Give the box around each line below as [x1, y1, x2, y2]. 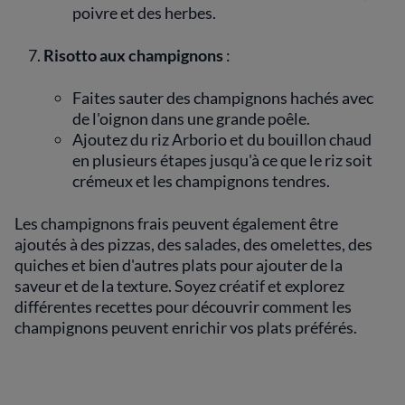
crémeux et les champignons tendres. [72, 171, 330, 191]
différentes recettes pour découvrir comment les [14, 297, 352, 316]
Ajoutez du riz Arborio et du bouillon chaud [72, 129, 372, 149]
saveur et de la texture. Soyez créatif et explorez [14, 276, 344, 296]
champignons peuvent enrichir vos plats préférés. [14, 317, 357, 337]
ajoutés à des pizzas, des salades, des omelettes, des [14, 234, 372, 254]
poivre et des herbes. [72, 3, 216, 23]
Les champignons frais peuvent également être [14, 213, 338, 233]
